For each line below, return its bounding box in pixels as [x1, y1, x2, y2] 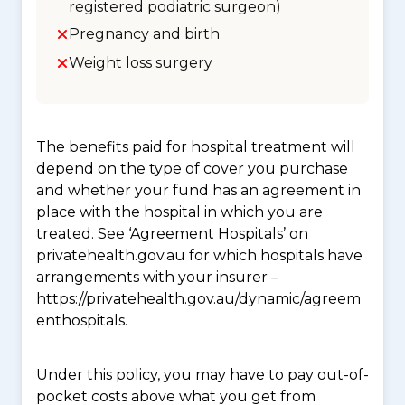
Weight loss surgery [69, 54, 212, 71]
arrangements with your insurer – [36, 268, 278, 286]
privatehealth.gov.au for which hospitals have [36, 247, 363, 264]
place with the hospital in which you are [36, 203, 323, 221]
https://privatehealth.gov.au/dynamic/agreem [36, 290, 361, 307]
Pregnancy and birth [69, 25, 220, 42]
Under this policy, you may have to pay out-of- [36, 366, 369, 383]
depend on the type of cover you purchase [36, 160, 348, 177]
